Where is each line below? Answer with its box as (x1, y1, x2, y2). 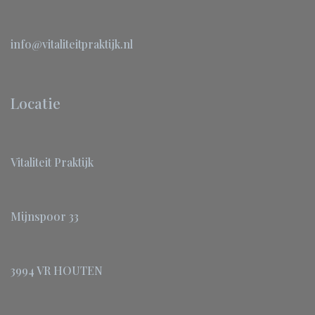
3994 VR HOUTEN (11, 263, 103, 278)
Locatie (11, 93, 60, 112)
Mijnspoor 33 (11, 209, 79, 224)
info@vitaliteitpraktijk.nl (11, 37, 133, 51)
